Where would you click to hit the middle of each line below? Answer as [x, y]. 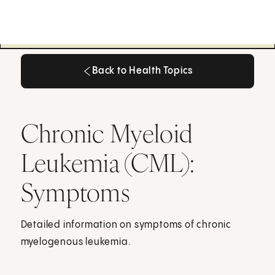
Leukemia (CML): [108, 162]
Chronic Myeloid [107, 133]
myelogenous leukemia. [76, 242]
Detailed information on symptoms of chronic [126, 225]
